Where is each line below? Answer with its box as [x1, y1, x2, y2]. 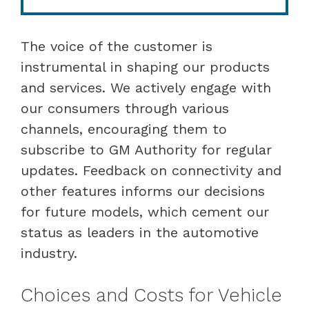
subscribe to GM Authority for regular [21, 141, 272, 158]
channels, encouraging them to [21, 120, 227, 137]
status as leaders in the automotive [21, 223, 259, 241]
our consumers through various [21, 99, 229, 117]
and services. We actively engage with [21, 79, 271, 96]
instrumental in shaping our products [21, 58, 270, 75]
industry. [21, 244, 77, 261]
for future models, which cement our [21, 203, 269, 220]
